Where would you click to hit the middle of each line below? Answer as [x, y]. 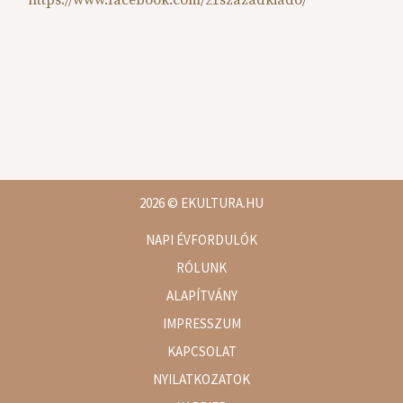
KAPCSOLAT [201, 351]
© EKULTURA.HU [214, 202]
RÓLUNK [201, 267]
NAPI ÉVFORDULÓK [201, 239]
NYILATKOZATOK [201, 379]
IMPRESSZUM [201, 323]
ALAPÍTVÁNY [201, 295]
